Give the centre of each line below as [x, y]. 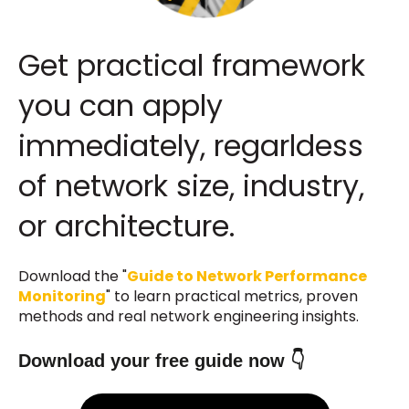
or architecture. [126, 226]
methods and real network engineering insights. [190, 317]
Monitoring [62, 297]
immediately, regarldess [191, 146]
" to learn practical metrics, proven [232, 297]
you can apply [121, 106]
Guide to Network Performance [247, 277]
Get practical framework [192, 66]
